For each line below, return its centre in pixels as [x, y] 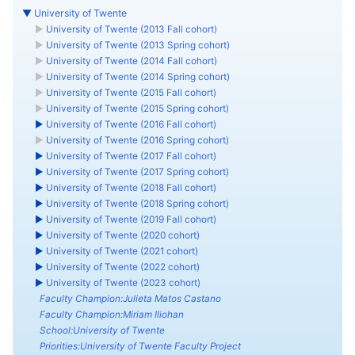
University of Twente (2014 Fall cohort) [131, 61]
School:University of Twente [102, 331]
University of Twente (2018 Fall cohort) [131, 188]
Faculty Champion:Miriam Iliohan [111, 315]
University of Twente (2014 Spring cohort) [137, 77]
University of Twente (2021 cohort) [122, 252]
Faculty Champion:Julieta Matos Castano [130, 299]
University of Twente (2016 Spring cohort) [137, 141]
